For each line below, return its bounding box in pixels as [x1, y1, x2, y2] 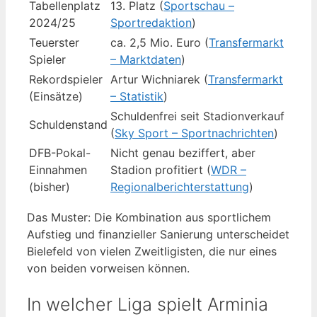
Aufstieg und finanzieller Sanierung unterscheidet [27, 227, 289, 242]
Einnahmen [29, 163, 87, 178]
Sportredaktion [110, 16, 192, 30]
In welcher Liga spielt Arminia [27, 294, 268, 316]
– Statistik [110, 89, 163, 104]
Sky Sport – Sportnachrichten [115, 126, 274, 141]
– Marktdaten [110, 52, 181, 67]
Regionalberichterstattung [110, 180, 249, 195]
